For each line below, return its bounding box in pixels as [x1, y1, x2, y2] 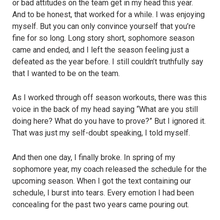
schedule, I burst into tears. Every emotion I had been [12, 188, 194, 197]
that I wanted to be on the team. [12, 68, 120, 78]
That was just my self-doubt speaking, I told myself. [12, 128, 190, 138]
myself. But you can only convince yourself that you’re [12, 21, 195, 31]
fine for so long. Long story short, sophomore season [12, 33, 194, 43]
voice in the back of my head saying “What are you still [12, 105, 198, 114]
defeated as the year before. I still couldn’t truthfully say [12, 56, 203, 66]
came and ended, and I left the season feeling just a [12, 45, 189, 55]
